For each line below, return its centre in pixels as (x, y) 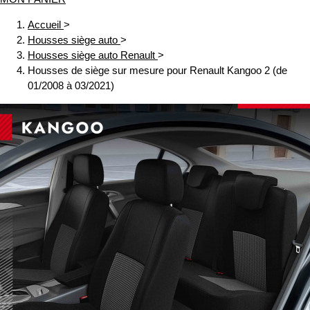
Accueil (44, 25)
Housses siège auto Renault (91, 55)
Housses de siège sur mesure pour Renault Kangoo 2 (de (157, 71)
